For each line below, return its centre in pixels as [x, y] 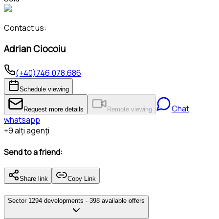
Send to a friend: [33, 152]
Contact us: [25, 28]
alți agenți [32, 131]
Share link [34, 178]
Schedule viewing [44, 89]
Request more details [54, 109]
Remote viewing [130, 109]
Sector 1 [20, 200]
